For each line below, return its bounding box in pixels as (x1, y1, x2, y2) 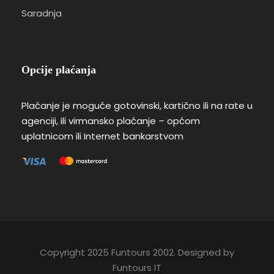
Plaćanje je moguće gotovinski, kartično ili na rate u (21, 98, 253, 112)
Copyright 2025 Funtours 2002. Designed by (40, 245, 234, 259)
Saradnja (21, 6, 62, 20)
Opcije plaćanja (21, 63, 96, 76)
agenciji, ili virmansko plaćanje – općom (21, 114, 200, 127)
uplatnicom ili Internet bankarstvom (21, 129, 183, 143)
